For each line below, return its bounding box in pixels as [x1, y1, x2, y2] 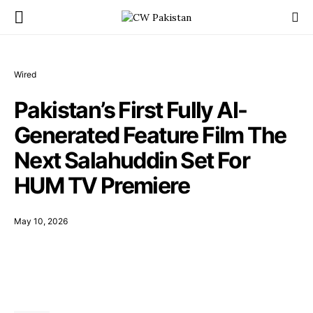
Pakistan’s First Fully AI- [14, 96, 247, 124]
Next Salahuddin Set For [14, 147, 250, 174]
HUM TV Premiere [14, 172, 189, 199]
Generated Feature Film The [14, 122, 286, 149]
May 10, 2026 [14, 216, 68, 226]
